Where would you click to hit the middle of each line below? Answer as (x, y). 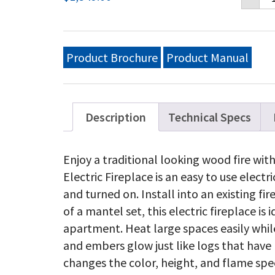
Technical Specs (210, 117)
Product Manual (208, 57)
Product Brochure (112, 57)
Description (116, 117)
